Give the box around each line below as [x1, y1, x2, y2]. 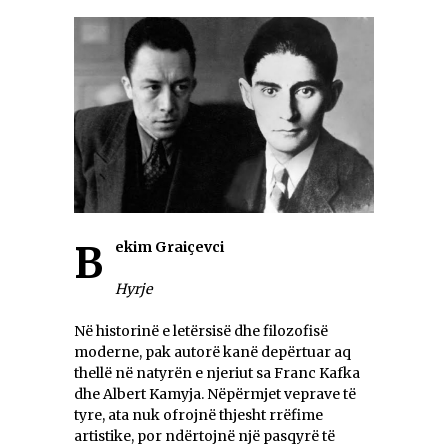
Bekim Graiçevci [115, 238, 224, 257]
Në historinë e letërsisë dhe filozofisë [74, 322, 328, 341]
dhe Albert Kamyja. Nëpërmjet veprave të [74, 385, 356, 404]
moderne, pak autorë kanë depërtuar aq [74, 343, 351, 362]
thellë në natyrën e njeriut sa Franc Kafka [74, 364, 360, 383]
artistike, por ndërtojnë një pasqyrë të [74, 427, 335, 446]
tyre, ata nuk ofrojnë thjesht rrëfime [74, 406, 323, 425]
